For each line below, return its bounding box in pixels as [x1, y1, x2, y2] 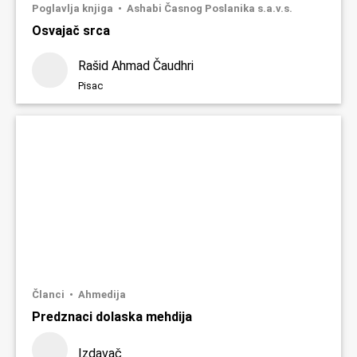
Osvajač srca [32, 22, 110, 38]
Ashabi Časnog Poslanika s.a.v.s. [127, 2, 292, 14]
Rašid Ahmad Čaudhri [78, 57, 194, 73]
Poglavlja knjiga [32, 2, 116, 14]
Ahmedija [78, 288, 126, 300]
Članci [32, 288, 67, 300]
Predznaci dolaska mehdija [32, 308, 192, 324]
